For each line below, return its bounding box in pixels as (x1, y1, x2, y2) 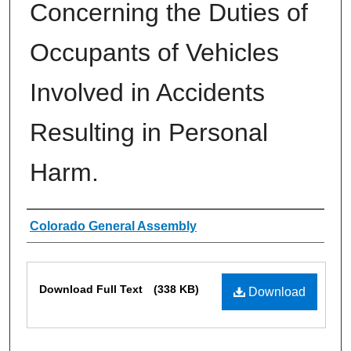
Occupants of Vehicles (30, 38, 279, 67)
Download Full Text (39, 282, 146, 295)
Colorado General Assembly (30, 219, 197, 233)
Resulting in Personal (30, 118, 268, 147)
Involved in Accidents (30, 78, 265, 107)
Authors (27, 215, 91, 237)
